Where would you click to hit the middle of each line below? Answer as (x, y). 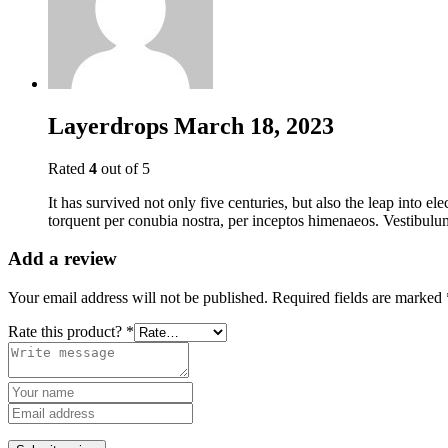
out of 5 (123, 168)
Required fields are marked (359, 297)
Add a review (62, 259)
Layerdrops (111, 125)
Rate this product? (67, 331)
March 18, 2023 (254, 125)
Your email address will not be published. (138, 297)
